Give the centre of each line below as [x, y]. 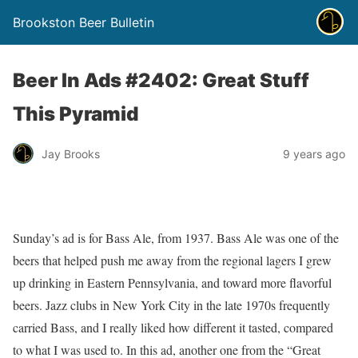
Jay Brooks [71, 153]
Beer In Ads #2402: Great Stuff [161, 80]
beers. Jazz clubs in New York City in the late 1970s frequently [171, 305]
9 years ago [314, 153]
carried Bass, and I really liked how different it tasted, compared [173, 327]
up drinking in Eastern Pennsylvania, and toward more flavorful [172, 282]
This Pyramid [76, 114]
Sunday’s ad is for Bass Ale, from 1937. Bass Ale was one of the [176, 238]
